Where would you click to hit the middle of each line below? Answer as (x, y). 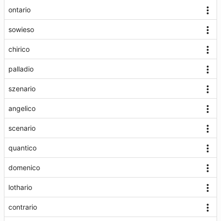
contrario (23, 207)
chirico (19, 49)
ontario (19, 10)
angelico (22, 108)
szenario (22, 89)
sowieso (21, 29)
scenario (22, 128)
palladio (21, 69)
